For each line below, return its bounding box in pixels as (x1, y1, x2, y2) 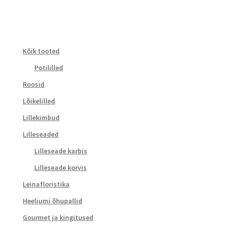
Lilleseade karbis (34, 146, 87, 156)
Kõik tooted (23, 46, 60, 56)
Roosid (23, 80, 45, 89)
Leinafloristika (23, 180, 70, 189)
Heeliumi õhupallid (23, 196, 83, 206)
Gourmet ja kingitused (23, 213, 94, 222)
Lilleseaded (23, 130, 59, 139)
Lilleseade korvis (34, 163, 87, 173)
